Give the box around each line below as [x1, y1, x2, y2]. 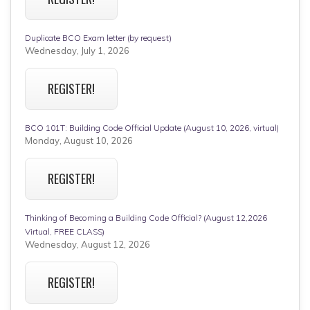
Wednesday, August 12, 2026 [25, 238, 150, 250]
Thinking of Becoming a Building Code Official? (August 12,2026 [25, 212, 267, 223]
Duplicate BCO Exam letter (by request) [25, 32, 172, 43]
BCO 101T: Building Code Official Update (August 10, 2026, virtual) [25, 122, 279, 133]
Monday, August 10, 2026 [25, 134, 133, 146]
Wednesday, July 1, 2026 [25, 44, 129, 56]
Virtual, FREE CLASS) [25, 226, 104, 237]
